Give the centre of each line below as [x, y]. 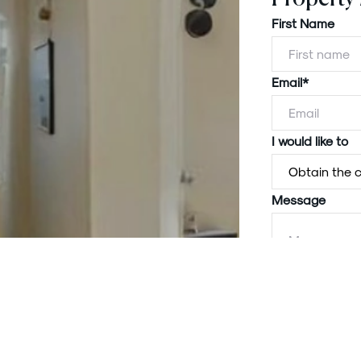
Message [299, 199]
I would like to [310, 140]
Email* [290, 81]
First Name [303, 23]
